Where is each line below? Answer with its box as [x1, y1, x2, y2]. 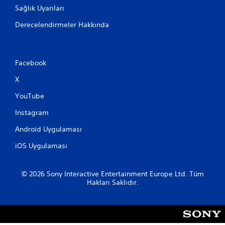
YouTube [15, 91, 44, 100]
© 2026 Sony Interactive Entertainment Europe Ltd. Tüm [21, 169, 204, 178]
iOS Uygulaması [15, 141, 67, 150]
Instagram [15, 108, 49, 117]
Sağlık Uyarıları [15, 4, 64, 13]
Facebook [15, 58, 46, 67]
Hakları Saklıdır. [86, 178, 139, 187]
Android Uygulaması [15, 125, 82, 134]
